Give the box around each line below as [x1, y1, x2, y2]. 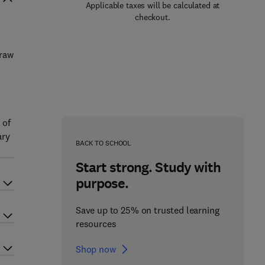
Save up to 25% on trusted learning [75, 204, 219, 216]
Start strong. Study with [75, 158, 221, 177]
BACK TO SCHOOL [75, 138, 132, 147]
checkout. [135, 12, 170, 22]
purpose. [75, 174, 129, 193]
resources [75, 218, 117, 230]
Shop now [75, 243, 116, 255]
